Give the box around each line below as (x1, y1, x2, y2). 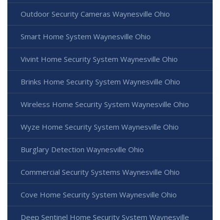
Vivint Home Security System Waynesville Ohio (21, 54, 178, 64)
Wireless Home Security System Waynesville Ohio (21, 99, 189, 109)
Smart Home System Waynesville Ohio (21, 31, 151, 41)
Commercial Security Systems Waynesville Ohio (21, 166, 180, 177)
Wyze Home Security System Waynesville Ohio (21, 121, 179, 132)
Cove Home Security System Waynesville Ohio (21, 189, 177, 199)
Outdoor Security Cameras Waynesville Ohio (21, 8, 170, 19)
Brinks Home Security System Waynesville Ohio (21, 76, 180, 86)
